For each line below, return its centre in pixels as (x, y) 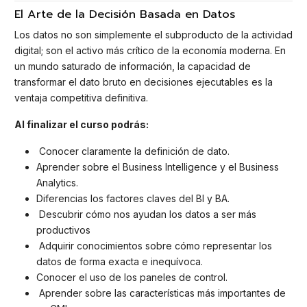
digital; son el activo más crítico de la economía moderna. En (150, 51)
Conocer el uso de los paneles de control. (132, 277)
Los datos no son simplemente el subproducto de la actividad (153, 35)
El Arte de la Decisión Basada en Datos (125, 14)
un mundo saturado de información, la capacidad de (133, 66)
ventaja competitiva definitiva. (81, 98)
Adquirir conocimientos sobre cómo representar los (154, 245)
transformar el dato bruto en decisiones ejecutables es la (144, 82)
